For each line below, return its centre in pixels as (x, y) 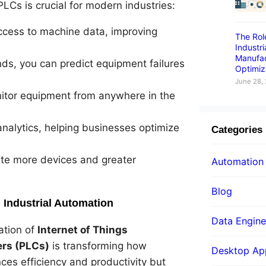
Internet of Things (83, 230)
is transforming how (98, 246)
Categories (237, 129)
